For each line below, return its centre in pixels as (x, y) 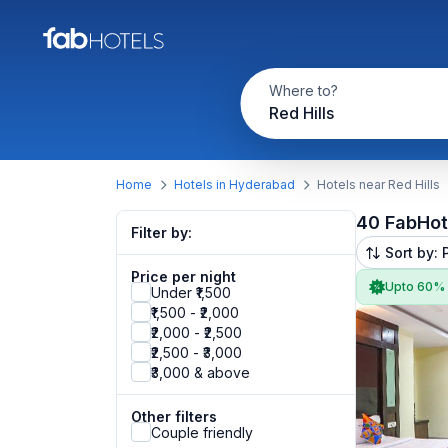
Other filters (174, 416)
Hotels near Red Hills (378, 184)
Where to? (303, 90)
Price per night (183, 276)
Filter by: (161, 232)
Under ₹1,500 (191, 292)
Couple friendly (202, 432)
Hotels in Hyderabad (234, 184)
